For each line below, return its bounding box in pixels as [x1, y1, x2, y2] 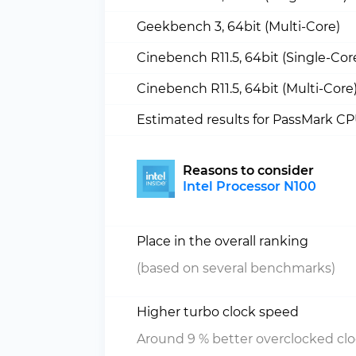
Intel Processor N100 [183, 179, 316, 194]
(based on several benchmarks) [137, 261, 335, 276]
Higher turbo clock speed [137, 304, 299, 319]
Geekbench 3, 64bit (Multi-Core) [137, 19, 340, 34]
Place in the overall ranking [137, 234, 308, 249]
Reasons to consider [183, 163, 314, 178]
